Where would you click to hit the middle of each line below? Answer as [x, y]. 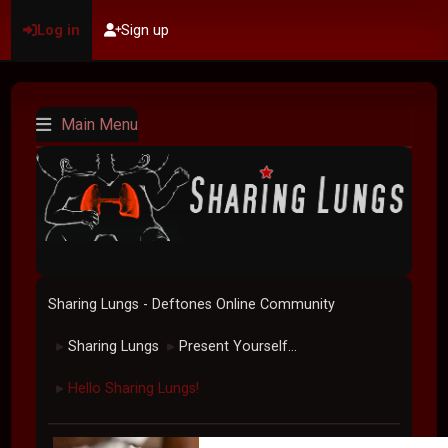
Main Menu [100, 124]
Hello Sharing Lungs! [134, 388]
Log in [59, 29]
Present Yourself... [238, 346]
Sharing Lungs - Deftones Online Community [192, 304]
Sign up [145, 29]
